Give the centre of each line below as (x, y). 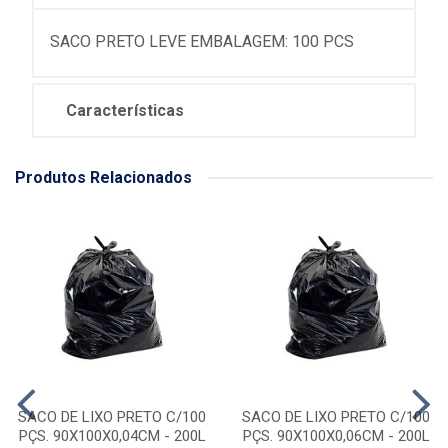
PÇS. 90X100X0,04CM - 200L (112, 436)
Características (125, 110)
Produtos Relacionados (103, 177)
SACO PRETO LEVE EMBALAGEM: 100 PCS (202, 41)
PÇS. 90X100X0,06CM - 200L (336, 436)
